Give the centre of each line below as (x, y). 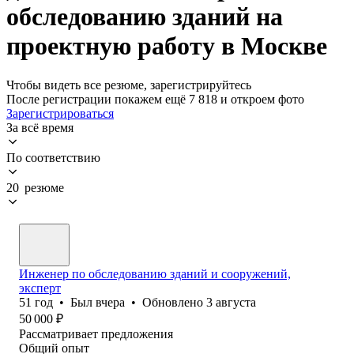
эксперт (40, 288)
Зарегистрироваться (60, 113)
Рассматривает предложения (96, 333)
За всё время (40, 127)
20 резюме (35, 187)
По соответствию (53, 157)
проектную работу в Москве (167, 46)
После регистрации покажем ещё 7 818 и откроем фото (155, 99)
